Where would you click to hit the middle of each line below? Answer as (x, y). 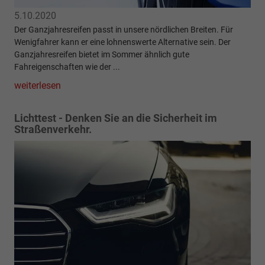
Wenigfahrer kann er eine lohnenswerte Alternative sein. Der (122, 42)
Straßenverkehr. (53, 129)
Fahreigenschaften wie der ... (67, 67)
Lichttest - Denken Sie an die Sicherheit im (116, 118)
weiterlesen (38, 85)
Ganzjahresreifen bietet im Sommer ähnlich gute (102, 54)
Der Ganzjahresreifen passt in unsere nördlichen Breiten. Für (124, 29)
